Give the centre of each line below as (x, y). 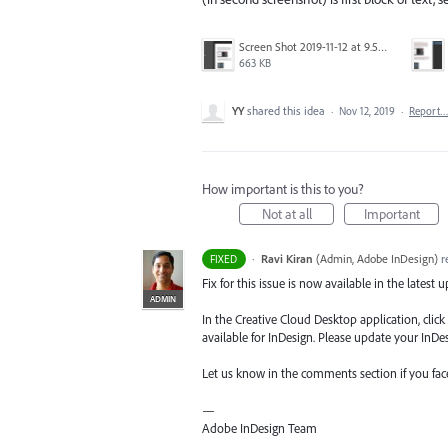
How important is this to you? (283, 189)
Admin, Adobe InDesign (376, 258)
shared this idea (287, 110)
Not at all (286, 214)
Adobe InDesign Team (259, 427)
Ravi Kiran (286, 258)
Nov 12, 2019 (367, 111)
